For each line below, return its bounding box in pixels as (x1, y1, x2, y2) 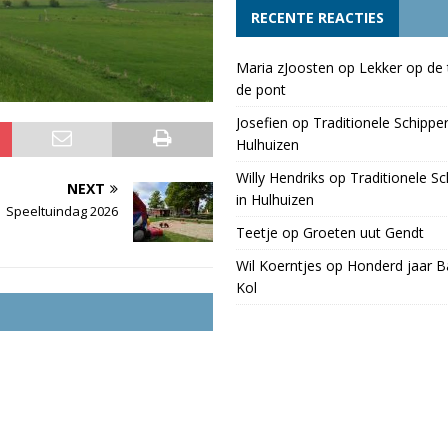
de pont (235, 80, 286, 100)
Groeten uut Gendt (302, 223, 424, 243)
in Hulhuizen (235, 190, 314, 210)
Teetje (235, 223, 278, 243)
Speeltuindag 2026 (5, 201, 118, 220)
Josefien (235, 113, 288, 133)
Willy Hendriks (235, 168, 325, 188)
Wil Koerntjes (235, 256, 322, 276)
